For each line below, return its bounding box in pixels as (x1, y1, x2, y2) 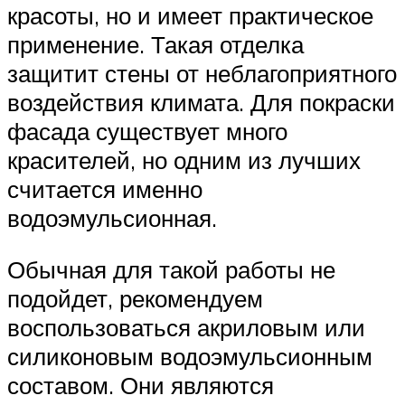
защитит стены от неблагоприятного (7, 58, 397, 88)
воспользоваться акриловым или (7, 313, 365, 343)
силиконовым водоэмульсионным (7, 342, 372, 372)
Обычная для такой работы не (7, 255, 335, 285)
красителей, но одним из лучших (7, 145, 361, 174)
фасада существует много (7, 116, 287, 146)
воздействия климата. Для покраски (7, 87, 395, 117)
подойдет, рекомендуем (7, 284, 263, 314)
